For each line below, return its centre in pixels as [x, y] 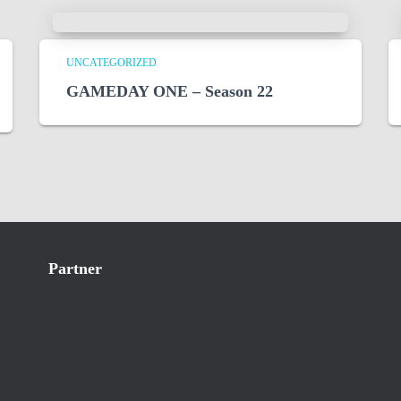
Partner [75, 269]
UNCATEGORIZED [111, 63]
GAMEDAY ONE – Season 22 [170, 92]
